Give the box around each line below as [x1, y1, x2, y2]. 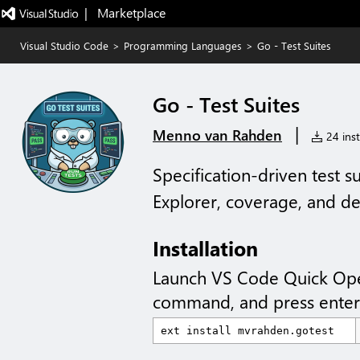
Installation [153, 235, 258, 261]
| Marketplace [84, 4, 166, 21]
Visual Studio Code [20, 39, 108, 52]
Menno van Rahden [153, 125, 282, 145]
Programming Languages [124, 39, 242, 52]
